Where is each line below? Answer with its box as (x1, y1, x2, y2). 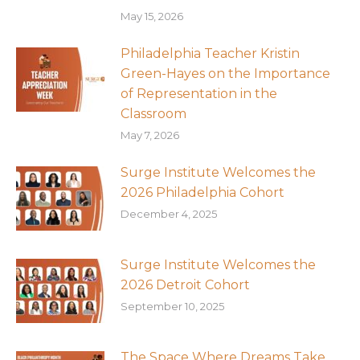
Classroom (121, 106, 186, 121)
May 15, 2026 (121, 10, 183, 22)
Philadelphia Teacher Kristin (121, 46, 300, 61)
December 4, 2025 (121, 207, 217, 220)
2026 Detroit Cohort (121, 277, 250, 292)
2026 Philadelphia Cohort (121, 185, 284, 200)
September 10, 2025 (121, 300, 224, 313)
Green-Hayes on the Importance (121, 66, 330, 81)
